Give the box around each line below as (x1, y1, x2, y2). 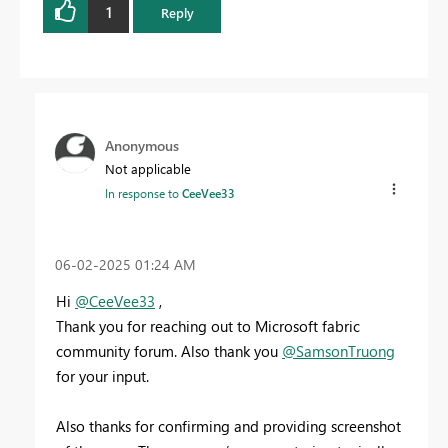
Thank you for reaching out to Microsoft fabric (56, 316, 360, 337)
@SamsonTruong (282, 341, 395, 362)
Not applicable (105, 160, 191, 178)
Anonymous (105, 136, 179, 156)
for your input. (56, 366, 149, 387)
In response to (105, 185, 182, 202)
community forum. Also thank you (56, 341, 282, 362)
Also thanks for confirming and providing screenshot (56, 416, 401, 437)
